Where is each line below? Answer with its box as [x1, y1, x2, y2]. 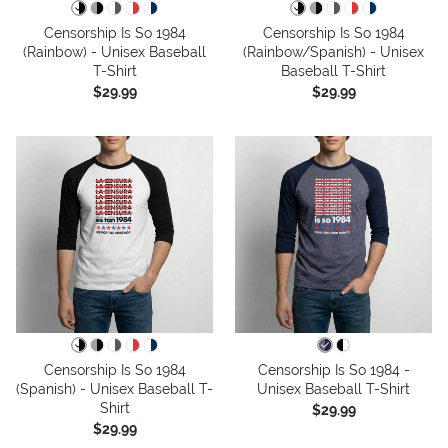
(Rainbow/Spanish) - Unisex [243, 43, 424, 60]
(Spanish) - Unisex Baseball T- [16, 380, 213, 397]
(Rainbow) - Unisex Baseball [23, 43, 206, 60]
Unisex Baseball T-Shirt [257, 380, 410, 397]
